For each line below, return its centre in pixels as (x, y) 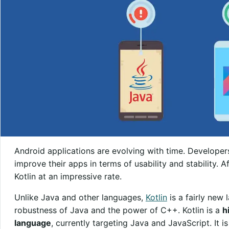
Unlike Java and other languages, (80, 197)
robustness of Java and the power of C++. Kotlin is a (118, 210)
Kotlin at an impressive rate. (68, 176)
